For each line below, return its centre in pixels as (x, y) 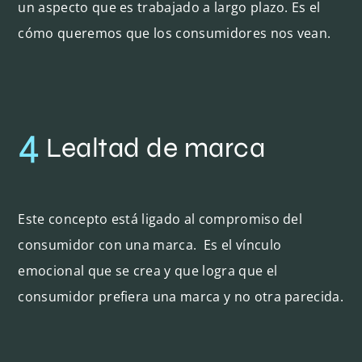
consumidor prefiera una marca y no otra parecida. (181, 296)
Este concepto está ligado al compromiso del (160, 219)
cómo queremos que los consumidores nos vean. (175, 33)
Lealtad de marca (153, 147)
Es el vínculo (243, 244)
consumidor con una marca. (107, 244)
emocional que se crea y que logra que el (148, 270)
